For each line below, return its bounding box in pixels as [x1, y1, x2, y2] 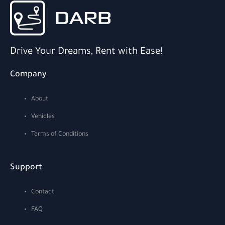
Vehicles [31, 113, 55, 121]
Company [10, 70, 46, 80]
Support [10, 163, 42, 172]
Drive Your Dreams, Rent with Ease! [10, 47, 163, 58]
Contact [31, 188, 54, 196]
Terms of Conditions [31, 131, 88, 138]
